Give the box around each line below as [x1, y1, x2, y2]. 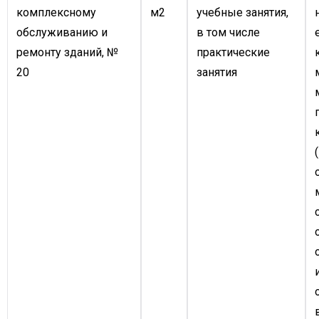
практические [197, 46, 270, 59]
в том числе [197, 26, 260, 39]
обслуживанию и [16, 26, 108, 39]
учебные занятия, [197, 6, 288, 19]
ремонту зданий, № [16, 46, 118, 59]
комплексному [16, 6, 96, 19]
